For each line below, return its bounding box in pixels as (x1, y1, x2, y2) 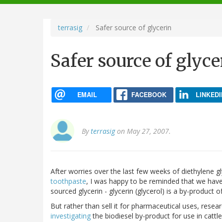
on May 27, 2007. (115, 126, 171, 136)
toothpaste (51, 176, 86, 186)
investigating (51, 211, 91, 221)
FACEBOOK (131, 90, 166, 99)
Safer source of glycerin (94, 22, 171, 32)
